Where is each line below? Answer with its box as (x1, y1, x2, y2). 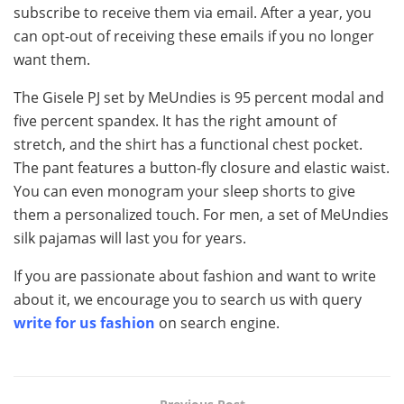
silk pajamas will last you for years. (14, 227, 246, 248)
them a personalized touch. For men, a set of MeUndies (14, 204, 389, 225)
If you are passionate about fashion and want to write (14, 265, 376, 286)
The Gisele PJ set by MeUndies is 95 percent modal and (14, 87, 384, 107)
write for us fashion (14, 312, 155, 333)
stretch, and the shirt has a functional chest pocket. (14, 133, 363, 154)
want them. (14, 49, 90, 69)
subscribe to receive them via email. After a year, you (14, 2, 372, 23)
